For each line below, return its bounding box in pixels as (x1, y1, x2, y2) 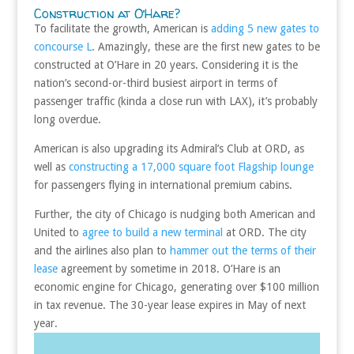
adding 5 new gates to (210, 21, 319, 35)
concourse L (33, 40, 92, 53)
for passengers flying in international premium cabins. (33, 178, 292, 191)
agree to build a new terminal (78, 225, 223, 239)
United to (33, 225, 79, 239)
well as (33, 160, 69, 173)
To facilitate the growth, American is (33, 21, 211, 35)
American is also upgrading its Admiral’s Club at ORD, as (33, 141, 304, 155)
